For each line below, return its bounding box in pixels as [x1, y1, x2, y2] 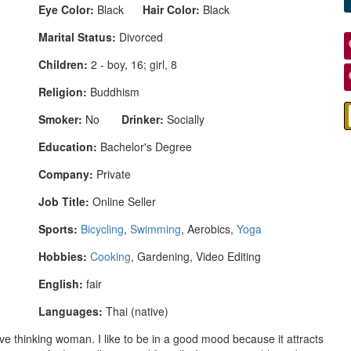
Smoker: [38, 110, 82, 127]
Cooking [90, 248, 131, 264]
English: [38, 275, 83, 291]
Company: [38, 165, 93, 182]
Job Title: [38, 193, 89, 209]
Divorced [116, 28, 163, 45]
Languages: [38, 302, 103, 319]
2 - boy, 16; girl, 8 [88, 56, 177, 72]
